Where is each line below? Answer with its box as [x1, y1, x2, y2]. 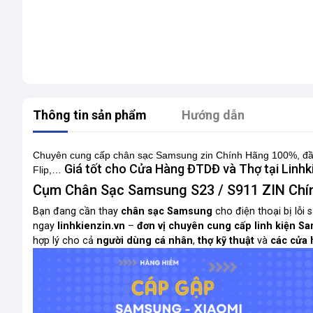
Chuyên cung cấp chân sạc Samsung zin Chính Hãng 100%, [33, 150, 303, 161]
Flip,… [33, 164, 64, 175]
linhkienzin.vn [57, 220, 125, 232]
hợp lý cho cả [33, 235, 96, 247]
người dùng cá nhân [96, 235, 193, 247]
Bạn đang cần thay [33, 205, 121, 217]
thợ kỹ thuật [198, 235, 254, 247]
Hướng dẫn [182, 108, 245, 122]
